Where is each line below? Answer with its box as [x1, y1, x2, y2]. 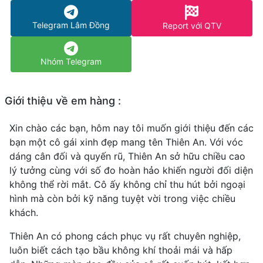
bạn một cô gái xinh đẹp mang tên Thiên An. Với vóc [9, 136, 243, 149]
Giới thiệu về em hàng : [5, 95, 121, 107]
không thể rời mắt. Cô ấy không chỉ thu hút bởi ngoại [9, 178, 245, 191]
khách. [9, 207, 38, 219]
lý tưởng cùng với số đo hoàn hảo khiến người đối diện [9, 164, 253, 177]
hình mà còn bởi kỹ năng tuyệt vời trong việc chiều [9, 193, 235, 205]
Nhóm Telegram [40, 56, 102, 67]
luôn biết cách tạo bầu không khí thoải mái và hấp [9, 244, 232, 257]
